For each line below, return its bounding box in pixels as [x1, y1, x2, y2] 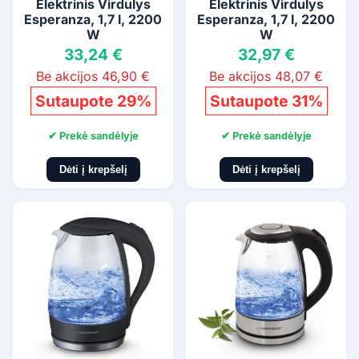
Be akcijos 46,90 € [36, 68, 150, 85]
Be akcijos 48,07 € [209, 68, 323, 85]
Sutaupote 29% [34, 91, 151, 111]
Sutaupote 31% [209, 91, 323, 111]
